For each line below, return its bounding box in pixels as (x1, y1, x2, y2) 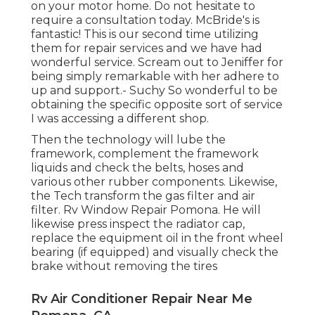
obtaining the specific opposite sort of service (31, 98, 283, 112)
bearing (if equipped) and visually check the (31, 245, 278, 259)
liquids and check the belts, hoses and (31, 161, 244, 175)
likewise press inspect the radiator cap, (31, 217, 245, 231)
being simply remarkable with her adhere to (31, 70, 279, 84)
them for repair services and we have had (31, 41, 262, 56)
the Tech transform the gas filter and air (31, 189, 255, 203)
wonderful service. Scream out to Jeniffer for (31, 56, 283, 70)
